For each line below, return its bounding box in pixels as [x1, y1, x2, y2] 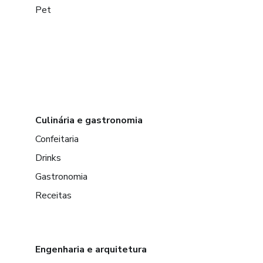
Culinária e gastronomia [35, 113, 143, 127]
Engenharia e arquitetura [35, 242, 147, 256]
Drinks [35, 151, 61, 164]
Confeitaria [35, 132, 79, 146]
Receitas [35, 188, 72, 202]
